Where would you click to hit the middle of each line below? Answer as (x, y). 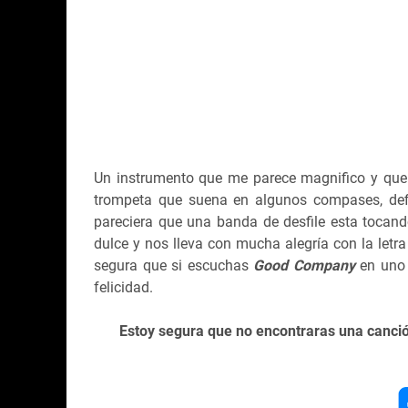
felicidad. (123, 287)
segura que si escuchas (174, 265)
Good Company (304, 265)
